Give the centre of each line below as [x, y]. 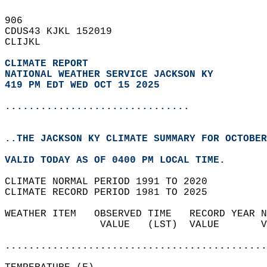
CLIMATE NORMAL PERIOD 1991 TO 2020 [112, 182]
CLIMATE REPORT [49, 64]
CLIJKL [29, 42]
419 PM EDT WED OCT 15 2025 [82, 85]
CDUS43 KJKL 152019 [64, 32]
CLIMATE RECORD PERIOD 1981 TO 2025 [112, 193]
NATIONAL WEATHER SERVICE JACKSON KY [109, 74]
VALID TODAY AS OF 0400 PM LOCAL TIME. [121, 160]
